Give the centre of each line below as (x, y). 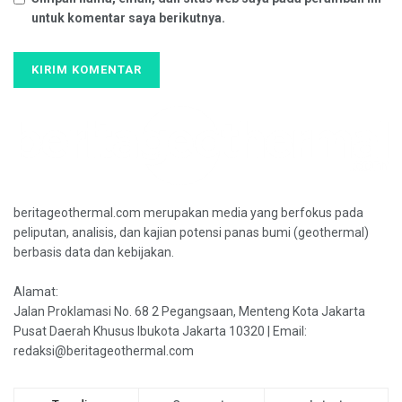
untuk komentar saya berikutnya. (128, 17)
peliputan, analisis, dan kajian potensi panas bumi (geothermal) (191, 232)
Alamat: (36, 291)
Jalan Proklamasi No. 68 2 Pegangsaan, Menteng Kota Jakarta (189, 311)
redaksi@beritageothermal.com (104, 350)
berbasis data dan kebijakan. (94, 252)
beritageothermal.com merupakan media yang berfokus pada (188, 212)
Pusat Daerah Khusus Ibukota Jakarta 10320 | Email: (160, 331)
